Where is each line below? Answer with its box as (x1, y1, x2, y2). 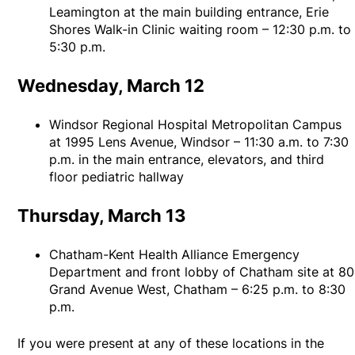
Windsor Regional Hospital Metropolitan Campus (49, 116, 342, 133)
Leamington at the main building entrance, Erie (49, 4, 330, 21)
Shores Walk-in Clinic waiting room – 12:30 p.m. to (49, 21, 352, 38)
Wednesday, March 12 (17, 75, 205, 97)
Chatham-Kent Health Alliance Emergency (49, 246, 300, 263)
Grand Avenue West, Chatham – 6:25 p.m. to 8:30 (49, 281, 346, 298)
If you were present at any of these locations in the (17, 335, 325, 352)
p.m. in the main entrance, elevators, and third (49, 151, 325, 168)
